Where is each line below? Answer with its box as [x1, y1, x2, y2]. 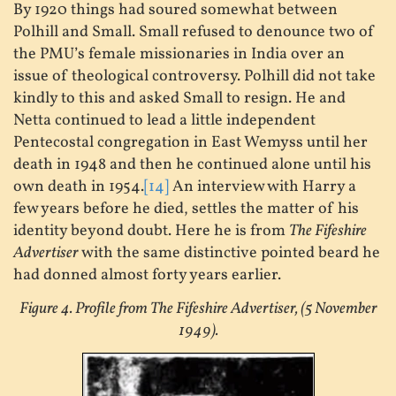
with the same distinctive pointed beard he [81, 242, 380, 265]
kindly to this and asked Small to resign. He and [13, 88, 346, 110]
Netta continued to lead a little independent [13, 110, 316, 133]
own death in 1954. [13, 176, 144, 199]
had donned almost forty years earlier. [13, 264, 281, 287]
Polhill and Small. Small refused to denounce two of [13, 21, 375, 44]
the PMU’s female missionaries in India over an [13, 43, 345, 66]
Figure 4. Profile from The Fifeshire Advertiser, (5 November [19, 297, 377, 320]
